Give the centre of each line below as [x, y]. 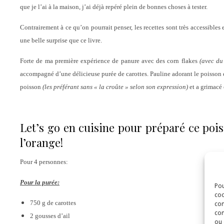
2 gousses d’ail [50, 216]
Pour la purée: [40, 182]
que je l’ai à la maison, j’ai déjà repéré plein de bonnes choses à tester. [114, 7]
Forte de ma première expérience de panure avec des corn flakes [110, 61]
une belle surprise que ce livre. [61, 40]
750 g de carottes [53, 203]
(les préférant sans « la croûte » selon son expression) [115, 87]
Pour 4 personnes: [44, 162]
